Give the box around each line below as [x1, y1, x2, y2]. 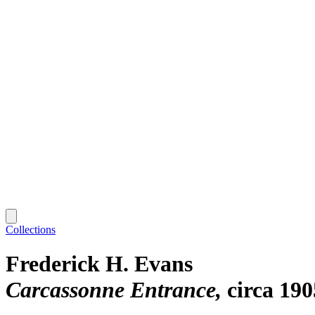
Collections [6, 223, 56, 236]
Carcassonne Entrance [6, 277, 216, 303]
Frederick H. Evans [6, 251, 193, 277]
